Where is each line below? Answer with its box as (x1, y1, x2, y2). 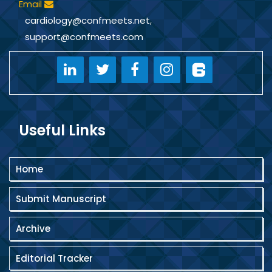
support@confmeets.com (25, 30, 143, 43)
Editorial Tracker (16, 252, 93, 265)
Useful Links (19, 120, 106, 140)
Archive (16, 222, 50, 235)
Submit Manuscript (16, 192, 106, 205)
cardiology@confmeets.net (25, 14, 150, 27)
